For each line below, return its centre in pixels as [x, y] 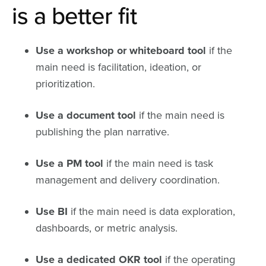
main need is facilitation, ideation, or [118, 67]
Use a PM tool [69, 163]
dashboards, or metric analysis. [107, 228]
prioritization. [65, 83]
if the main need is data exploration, [151, 211]
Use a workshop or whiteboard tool [121, 50]
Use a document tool [86, 115]
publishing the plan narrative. [102, 132]
